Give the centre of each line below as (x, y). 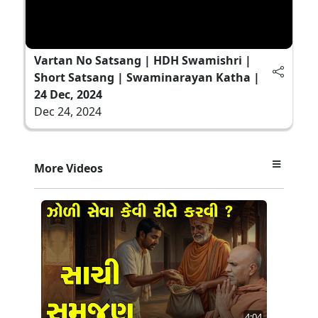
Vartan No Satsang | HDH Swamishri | (143, 60)
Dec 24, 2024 (68, 111)
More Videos (68, 168)
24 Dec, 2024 (68, 94)
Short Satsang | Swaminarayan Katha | (147, 77)
